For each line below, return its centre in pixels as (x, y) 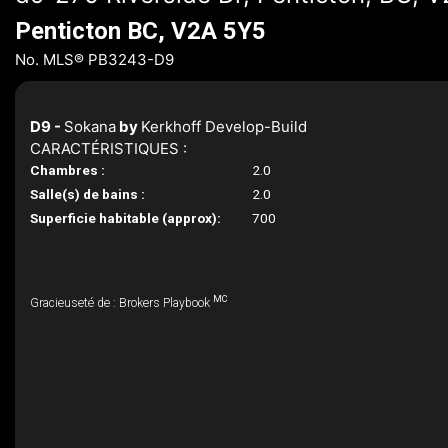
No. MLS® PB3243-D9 (94, 59)
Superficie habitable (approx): (125, 218)
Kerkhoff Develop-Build (224, 126)
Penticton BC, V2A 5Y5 (140, 31)
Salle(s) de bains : (87, 194)
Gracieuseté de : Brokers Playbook (121, 303)
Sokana (90, 126)
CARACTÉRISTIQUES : (108, 148)
